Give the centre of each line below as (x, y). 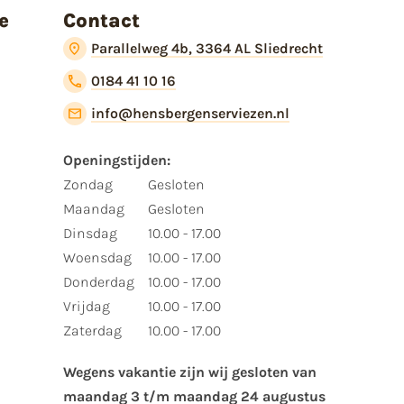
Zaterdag (92, 330)
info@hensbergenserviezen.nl (190, 113)
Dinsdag (90, 233)
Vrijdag (86, 306)
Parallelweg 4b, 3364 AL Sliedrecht (207, 48)
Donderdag (98, 281)
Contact (101, 20)
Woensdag (97, 257)
